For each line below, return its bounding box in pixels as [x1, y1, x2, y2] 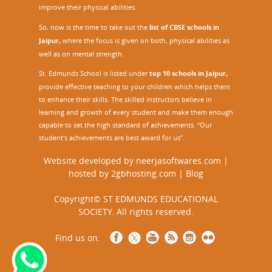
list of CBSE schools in [148, 22, 219, 32]
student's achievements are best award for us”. [39, 132, 185, 142]
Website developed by [44, 154, 136, 166]
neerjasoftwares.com [136, 154, 221, 166]
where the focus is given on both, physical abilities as [61, 35, 229, 45]
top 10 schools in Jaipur [149, 68, 226, 78]
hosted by [69, 167, 111, 179]
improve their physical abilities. [39, 2, 137, 12]
